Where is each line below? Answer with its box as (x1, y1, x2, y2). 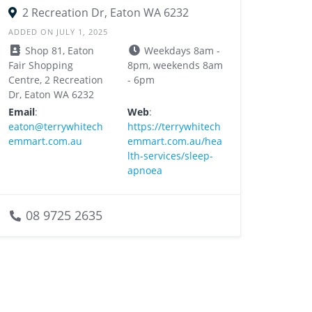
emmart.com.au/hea (127, 134, 222, 148)
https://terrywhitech (127, 120, 221, 134)
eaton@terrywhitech (8, 120, 104, 134)
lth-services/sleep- (127, 149, 213, 163)
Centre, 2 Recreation (8, 73, 104, 87)
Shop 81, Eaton (22, 44, 95, 58)
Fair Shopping (8, 58, 74, 72)
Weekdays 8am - (141, 44, 220, 58)
